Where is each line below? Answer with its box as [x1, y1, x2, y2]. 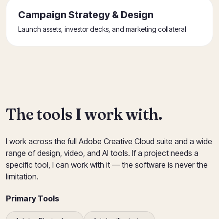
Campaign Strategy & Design [18, 9, 153, 21]
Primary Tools [6, 194, 59, 203]
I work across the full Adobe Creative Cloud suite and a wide [6, 136, 212, 146]
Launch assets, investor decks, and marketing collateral [18, 25, 186, 33]
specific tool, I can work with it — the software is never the [6, 160, 208, 170]
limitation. [6, 172, 39, 181]
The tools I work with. [6, 105, 162, 124]
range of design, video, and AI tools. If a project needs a [6, 148, 198, 158]
